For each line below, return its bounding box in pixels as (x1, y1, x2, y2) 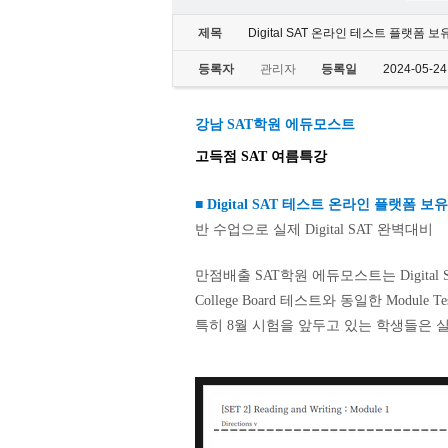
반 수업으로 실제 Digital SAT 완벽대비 (195, 222, 433, 237)
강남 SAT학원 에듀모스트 (195, 117, 355, 132)
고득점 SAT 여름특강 (195, 149, 327, 164)
